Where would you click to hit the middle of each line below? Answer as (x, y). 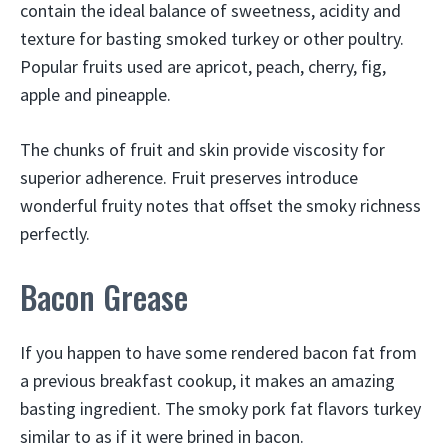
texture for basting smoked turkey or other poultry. (212, 38)
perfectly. (55, 233)
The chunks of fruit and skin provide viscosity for (202, 149)
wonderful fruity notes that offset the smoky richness (220, 205)
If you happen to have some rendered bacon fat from (218, 352)
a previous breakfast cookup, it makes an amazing (207, 380)
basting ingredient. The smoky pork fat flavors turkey (220, 408)
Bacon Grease (104, 296)
